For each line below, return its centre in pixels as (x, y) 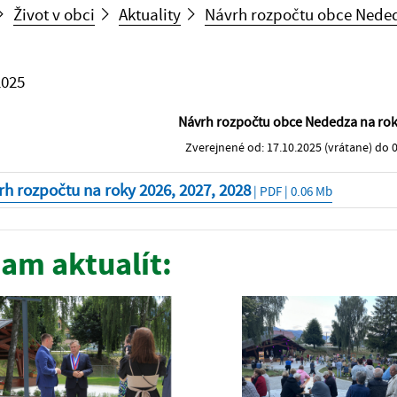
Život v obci (54, 14)
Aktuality (150, 14)
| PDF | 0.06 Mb (291, 191)
